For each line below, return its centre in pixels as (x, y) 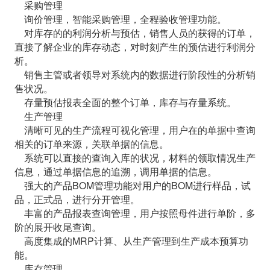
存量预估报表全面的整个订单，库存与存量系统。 (125, 102)
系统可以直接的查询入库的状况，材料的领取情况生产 (135, 157)
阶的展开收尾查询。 (58, 227)
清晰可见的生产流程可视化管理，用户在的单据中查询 (135, 130)
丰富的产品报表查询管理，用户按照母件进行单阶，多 (135, 213)
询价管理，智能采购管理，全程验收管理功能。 (120, 19)
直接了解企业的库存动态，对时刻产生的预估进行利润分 (135, 46)
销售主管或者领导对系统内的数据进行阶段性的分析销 (135, 74)
